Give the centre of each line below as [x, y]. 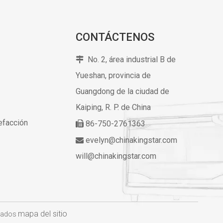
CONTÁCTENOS [115, 37]
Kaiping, [91, 107]
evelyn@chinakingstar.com [132, 140]
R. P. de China [128, 107]
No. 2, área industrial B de [132, 59]
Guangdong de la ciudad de [123, 91]
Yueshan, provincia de [113, 75]
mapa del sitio [42, 214]
